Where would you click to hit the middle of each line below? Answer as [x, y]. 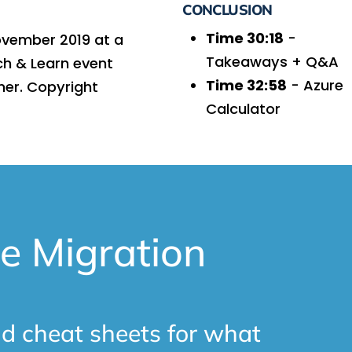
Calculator [244, 108]
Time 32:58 [247, 85]
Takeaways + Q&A [273, 61]
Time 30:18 [245, 38]
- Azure [315, 85]
